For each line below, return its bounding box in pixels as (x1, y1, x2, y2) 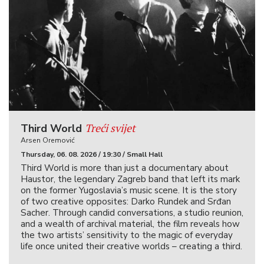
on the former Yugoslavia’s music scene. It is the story (21, 184, 237, 197)
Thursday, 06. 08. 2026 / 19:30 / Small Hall (21, 150, 163, 160)
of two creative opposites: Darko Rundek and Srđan (21, 196, 231, 208)
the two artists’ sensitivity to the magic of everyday (21, 229, 233, 242)
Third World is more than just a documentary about (21, 162, 229, 174)
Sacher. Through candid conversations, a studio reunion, (21, 207, 243, 219)
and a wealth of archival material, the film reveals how (21, 218, 240, 230)
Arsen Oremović (21, 136, 75, 146)
